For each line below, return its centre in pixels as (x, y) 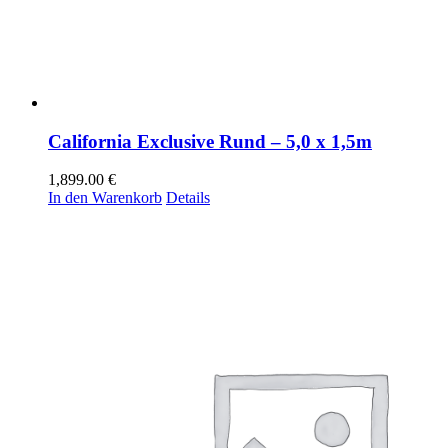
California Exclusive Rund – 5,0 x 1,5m (210, 141)
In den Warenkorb (105, 198)
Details (188, 198)
